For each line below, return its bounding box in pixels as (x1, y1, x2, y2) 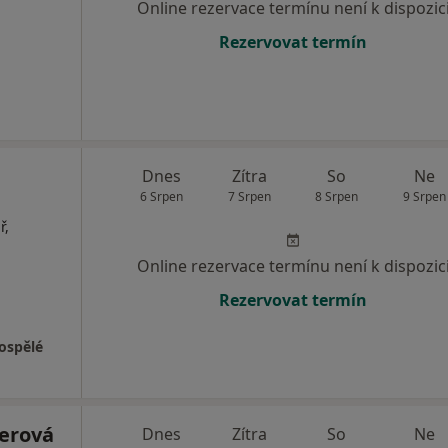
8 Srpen (315, 188, 359, 206)
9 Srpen (402, 188, 446, 206)
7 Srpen (227, 188, 271, 206)
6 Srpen (140, 188, 184, 206)
